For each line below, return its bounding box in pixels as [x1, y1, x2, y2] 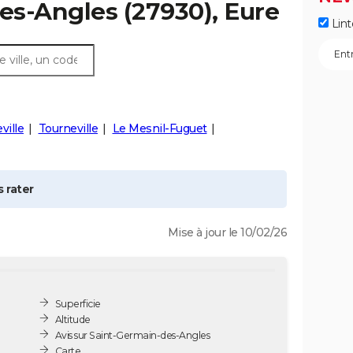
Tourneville [38, 121, 98, 136]
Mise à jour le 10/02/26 [167, 225, 287, 240]
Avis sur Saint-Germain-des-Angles [54, 329, 210, 341]
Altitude [54, 313, 91, 325]
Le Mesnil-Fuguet [112, 121, 207, 136]
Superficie [54, 297, 101, 310]
